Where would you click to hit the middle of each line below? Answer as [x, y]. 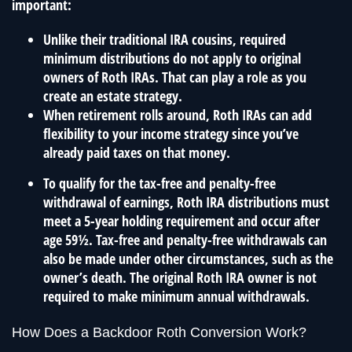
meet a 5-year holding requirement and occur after [181, 220]
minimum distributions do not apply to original [172, 58]
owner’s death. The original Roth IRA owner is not [180, 277]
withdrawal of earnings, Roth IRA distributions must [186, 202]
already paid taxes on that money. [137, 152]
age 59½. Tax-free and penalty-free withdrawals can [185, 239]
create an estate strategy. [113, 95]
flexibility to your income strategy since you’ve [171, 133]
